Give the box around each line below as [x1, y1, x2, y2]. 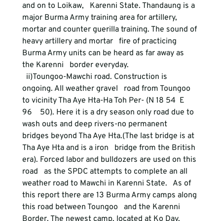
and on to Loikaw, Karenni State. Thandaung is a [22, 1, 197, 11]
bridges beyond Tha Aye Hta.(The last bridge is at [22, 131, 196, 141]
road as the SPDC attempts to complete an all [22, 167, 189, 177]
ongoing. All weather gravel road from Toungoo [22, 84, 192, 94]
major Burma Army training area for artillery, [22, 13, 183, 23]
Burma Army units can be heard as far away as [22, 48, 186, 58]
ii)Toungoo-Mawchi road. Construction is [22, 72, 169, 82]
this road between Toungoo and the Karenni [22, 202, 182, 212]
